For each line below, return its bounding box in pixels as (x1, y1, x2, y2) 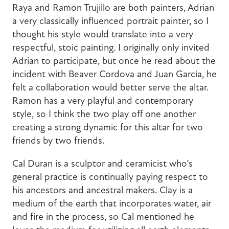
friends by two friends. (12, 134, 107, 147)
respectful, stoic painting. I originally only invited (12, 41, 210, 54)
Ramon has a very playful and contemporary (12, 95, 193, 107)
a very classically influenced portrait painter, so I (12, 15, 209, 27)
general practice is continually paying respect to (12, 171, 208, 183)
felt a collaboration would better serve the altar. (12, 81, 209, 94)
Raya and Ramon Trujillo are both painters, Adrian (12, 2, 214, 14)
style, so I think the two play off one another (12, 108, 196, 120)
